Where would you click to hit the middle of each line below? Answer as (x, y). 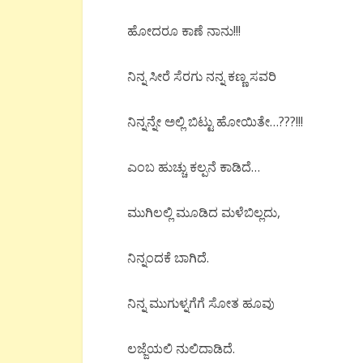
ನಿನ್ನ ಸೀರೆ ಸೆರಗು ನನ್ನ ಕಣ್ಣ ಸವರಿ (202, 76)
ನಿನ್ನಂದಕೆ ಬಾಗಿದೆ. (168, 258)
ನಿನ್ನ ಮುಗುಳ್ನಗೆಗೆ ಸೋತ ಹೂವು (201, 303)
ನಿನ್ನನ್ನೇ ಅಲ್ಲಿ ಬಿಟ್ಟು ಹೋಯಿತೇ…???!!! (215, 122)
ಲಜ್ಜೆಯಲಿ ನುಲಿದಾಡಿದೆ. (181, 348)
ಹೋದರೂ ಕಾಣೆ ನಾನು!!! (184, 31)
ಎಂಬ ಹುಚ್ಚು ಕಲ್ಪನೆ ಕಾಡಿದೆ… (194, 167)
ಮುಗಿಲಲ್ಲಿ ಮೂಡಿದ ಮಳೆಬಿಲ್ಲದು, (204, 212)
